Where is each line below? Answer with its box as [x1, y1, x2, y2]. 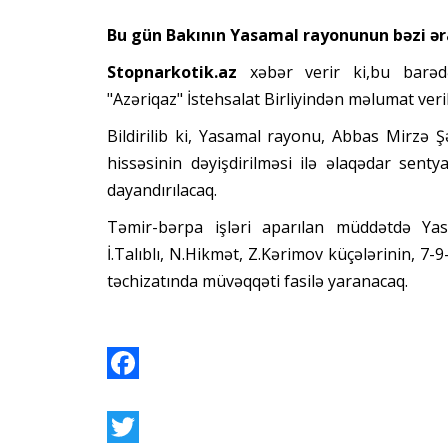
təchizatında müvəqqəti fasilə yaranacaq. [107, 270, 408, 293]
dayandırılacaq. [107, 179, 217, 202]
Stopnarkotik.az [107, 61, 250, 84]
